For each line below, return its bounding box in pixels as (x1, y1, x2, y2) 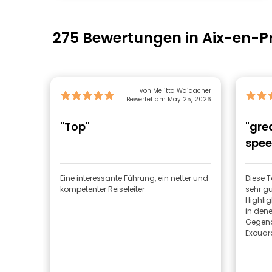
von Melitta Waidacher (139, 86, 211, 95)
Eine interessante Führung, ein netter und (60, 173, 208, 183)
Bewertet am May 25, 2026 (126, 95, 211, 104)
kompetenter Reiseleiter (60, 184, 144, 194)
